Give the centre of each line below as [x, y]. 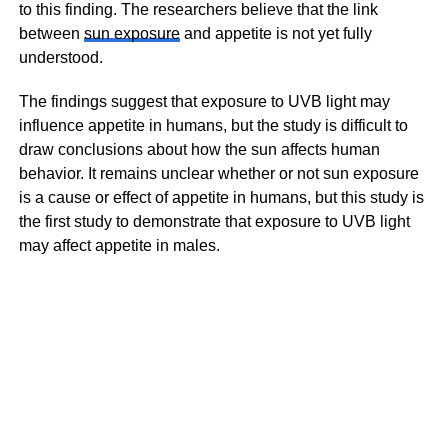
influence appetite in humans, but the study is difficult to [213, 125]
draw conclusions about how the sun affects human [199, 149]
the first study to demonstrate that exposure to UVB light [214, 221]
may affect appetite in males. [119, 245]
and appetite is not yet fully [275, 33]
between [51, 33]
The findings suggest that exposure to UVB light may [204, 101]
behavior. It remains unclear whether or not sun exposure [218, 173]
